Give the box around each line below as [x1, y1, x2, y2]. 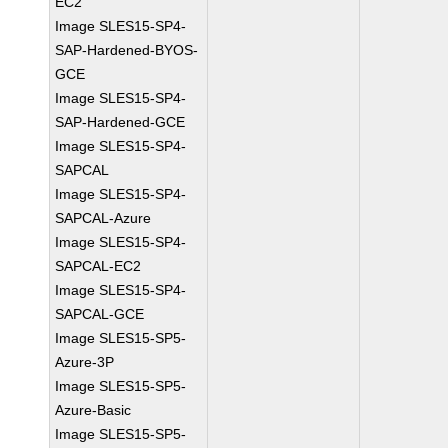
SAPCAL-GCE [55, 306, 145, 322]
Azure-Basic [55, 402, 132, 418]
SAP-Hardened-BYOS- [55, 42, 199, 58]
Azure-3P [55, 354, 115, 370]
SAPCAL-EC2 [55, 258, 142, 274]
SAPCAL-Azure [55, 210, 152, 226]
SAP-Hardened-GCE [55, 114, 186, 130]
